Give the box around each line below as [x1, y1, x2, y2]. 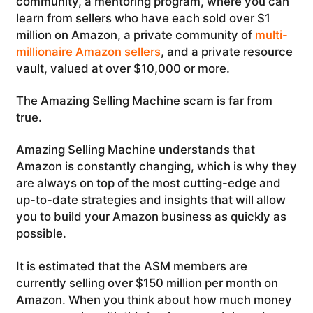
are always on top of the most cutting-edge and [15, 176, 281, 191]
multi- [254, 27, 288, 42]
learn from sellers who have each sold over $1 [15, 10, 270, 25]
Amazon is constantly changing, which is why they [15, 159, 297, 174]
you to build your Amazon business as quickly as [15, 210, 286, 224]
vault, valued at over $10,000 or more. [15, 61, 230, 75]
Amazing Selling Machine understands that [15, 143, 255, 157]
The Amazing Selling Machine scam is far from [15, 93, 272, 108]
